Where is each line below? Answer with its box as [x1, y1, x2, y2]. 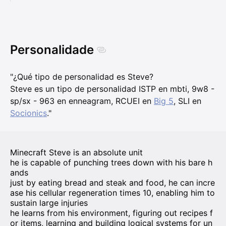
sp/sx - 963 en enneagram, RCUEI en [10, 96, 154, 106]
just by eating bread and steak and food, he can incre [10, 178, 215, 188]
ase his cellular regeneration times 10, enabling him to [10, 188, 215, 198]
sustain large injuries [10, 198, 88, 208]
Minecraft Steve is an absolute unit [10, 147, 143, 158]
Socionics [10, 108, 47, 119]
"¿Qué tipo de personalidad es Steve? [10, 72, 153, 82]
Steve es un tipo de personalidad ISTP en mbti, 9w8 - [10, 84, 214, 94]
